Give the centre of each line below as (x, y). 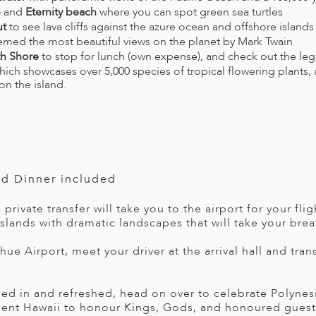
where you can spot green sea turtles (190, 12)
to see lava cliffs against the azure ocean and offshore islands (160, 27)
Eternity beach (61, 12)
